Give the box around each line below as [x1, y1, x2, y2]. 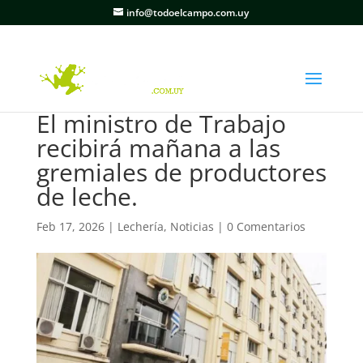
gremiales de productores [36, 156, 327, 189]
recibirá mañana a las [36, 131, 280, 164]
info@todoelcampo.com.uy [126, 6, 250, 19]
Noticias [169, 219, 214, 234]
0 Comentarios [226, 219, 305, 234]
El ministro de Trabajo [36, 107, 286, 140]
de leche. [36, 180, 138, 213]
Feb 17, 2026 [36, 219, 105, 234]
